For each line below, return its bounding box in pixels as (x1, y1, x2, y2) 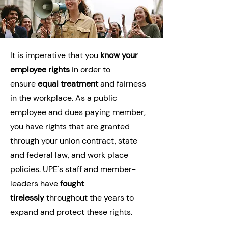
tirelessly (10, 192, 44, 203)
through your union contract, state (10, 135, 137, 146)
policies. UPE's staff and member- (10, 164, 136, 175)
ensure (10, 78, 38, 89)
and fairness (98, 78, 146, 89)
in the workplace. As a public (10, 93, 117, 103)
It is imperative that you (10, 50, 100, 61)
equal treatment (38, 78, 98, 89)
